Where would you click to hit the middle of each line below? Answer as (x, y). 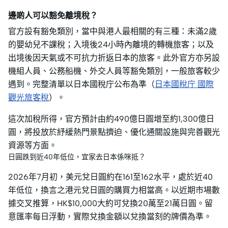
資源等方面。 (33, 146)
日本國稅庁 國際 (184, 84)
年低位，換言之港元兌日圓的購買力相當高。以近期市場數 (114, 190)
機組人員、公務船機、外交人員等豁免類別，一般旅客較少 (114, 71)
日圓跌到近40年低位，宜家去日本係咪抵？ (77, 157)
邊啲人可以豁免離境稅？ (53, 16)
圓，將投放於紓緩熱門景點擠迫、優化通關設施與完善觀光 (114, 132)
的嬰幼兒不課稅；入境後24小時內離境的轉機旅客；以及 (111, 45)
